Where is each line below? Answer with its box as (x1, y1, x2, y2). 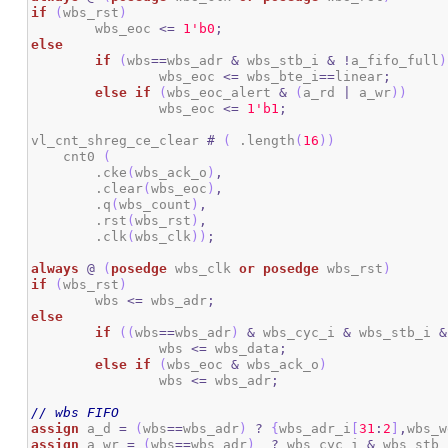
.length (231, 133, 296, 149)
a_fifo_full (351, 53, 440, 69)
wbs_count (119, 197, 192, 213)
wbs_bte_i (239, 69, 320, 85)
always (31, 261, 80, 277)
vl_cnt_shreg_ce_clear (31, 133, 208, 149)
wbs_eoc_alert (167, 85, 280, 101)
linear (335, 69, 384, 85)
